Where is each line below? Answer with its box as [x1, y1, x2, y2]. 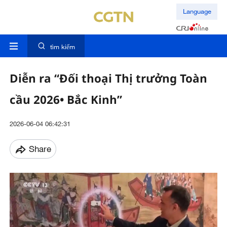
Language [182, 7, 211, 16]
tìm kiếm [50, 43, 75, 51]
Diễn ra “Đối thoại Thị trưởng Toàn [9, 70, 207, 87]
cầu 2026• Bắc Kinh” [9, 92, 122, 108]
